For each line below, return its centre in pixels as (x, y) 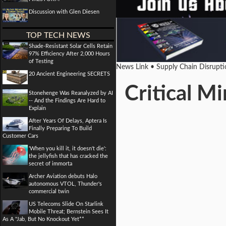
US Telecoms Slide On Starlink (66, 204)
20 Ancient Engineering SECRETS (69, 74)
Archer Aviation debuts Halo (63, 176)
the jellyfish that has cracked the (68, 156)
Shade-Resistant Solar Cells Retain (71, 46)
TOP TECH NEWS (58, 35)
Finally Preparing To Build (60, 128)
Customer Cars (20, 136)
